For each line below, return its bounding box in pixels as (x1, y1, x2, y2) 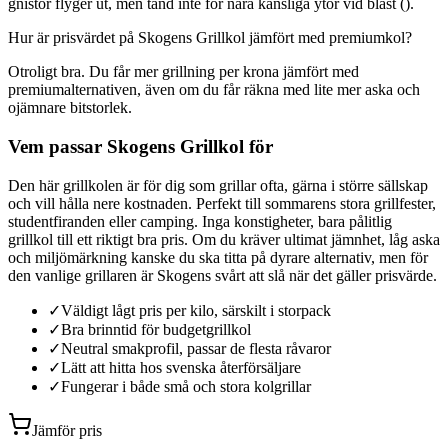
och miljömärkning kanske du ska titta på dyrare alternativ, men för (8, 248, 428, 266)
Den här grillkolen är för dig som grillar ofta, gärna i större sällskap (8, 176, 428, 194)
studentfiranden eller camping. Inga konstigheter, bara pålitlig (8, 212, 392, 230)
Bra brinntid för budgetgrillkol (61, 320, 251, 338)
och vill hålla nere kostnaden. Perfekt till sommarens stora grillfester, (8, 194, 436, 212)
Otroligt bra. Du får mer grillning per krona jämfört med (8, 63, 359, 81)
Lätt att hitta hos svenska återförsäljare (61, 358, 301, 376)
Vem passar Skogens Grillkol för (8, 135, 273, 157)
